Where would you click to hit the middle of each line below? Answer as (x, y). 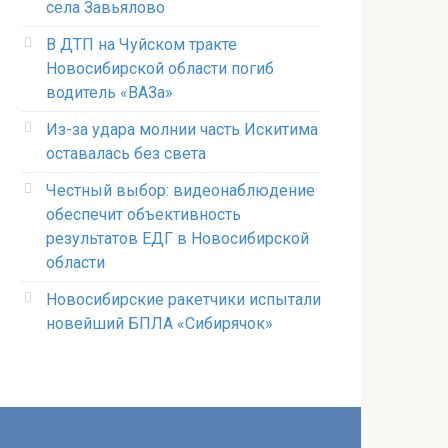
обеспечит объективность (143, 214)
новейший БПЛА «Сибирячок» (159, 323)
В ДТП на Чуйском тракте (141, 44)
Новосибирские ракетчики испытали (183, 299)
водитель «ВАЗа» (109, 92)
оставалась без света (126, 153)
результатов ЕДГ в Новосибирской (177, 238)
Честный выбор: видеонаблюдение (180, 190)
